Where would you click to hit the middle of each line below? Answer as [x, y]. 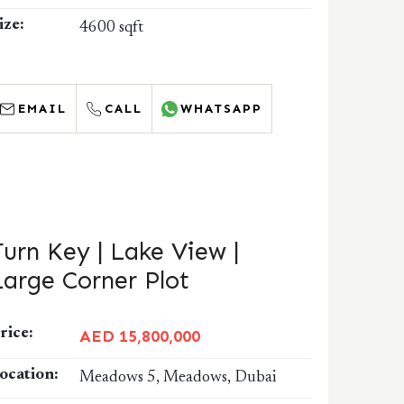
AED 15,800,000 [140, 336]
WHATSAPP [222, 109]
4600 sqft [112, 28]
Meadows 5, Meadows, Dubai [178, 378]
